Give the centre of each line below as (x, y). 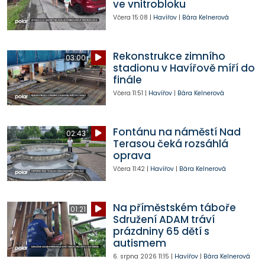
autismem (139, 243)
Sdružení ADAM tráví (164, 219)
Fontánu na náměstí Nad (177, 132)
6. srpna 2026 (135, 256)
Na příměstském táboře (174, 207)
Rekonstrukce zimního (169, 56)
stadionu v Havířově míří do (184, 68)
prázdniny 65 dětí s (161, 231)
